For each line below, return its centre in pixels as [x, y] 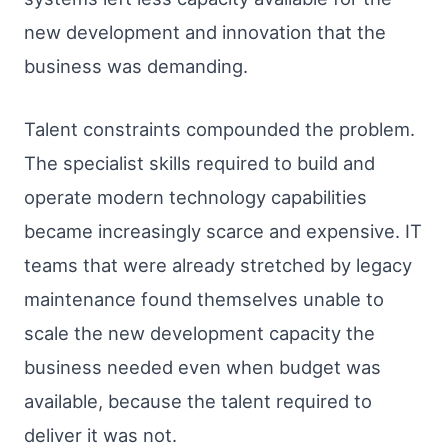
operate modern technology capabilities [195, 197]
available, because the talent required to [198, 401]
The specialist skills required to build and [199, 163]
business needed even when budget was [202, 367]
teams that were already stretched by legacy [218, 265]
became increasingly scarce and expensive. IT [223, 231]
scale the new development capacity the [199, 333]
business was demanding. [136, 65]
